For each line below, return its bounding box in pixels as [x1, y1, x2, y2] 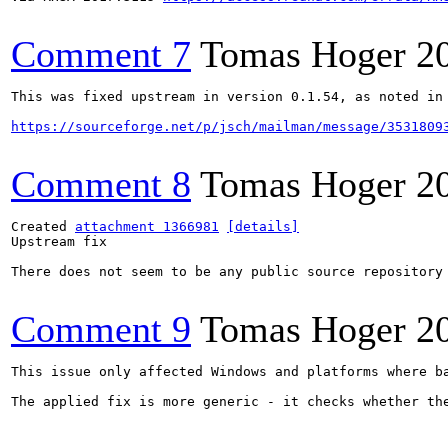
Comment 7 [11, 33, 191, 75]
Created [11, 219, 75, 234]
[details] [227, 219, 299, 234]
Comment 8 [11, 163, 191, 205]
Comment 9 [11, 308, 191, 350]
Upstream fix [11, 234, 107, 249]
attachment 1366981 [75, 219, 219, 234]
